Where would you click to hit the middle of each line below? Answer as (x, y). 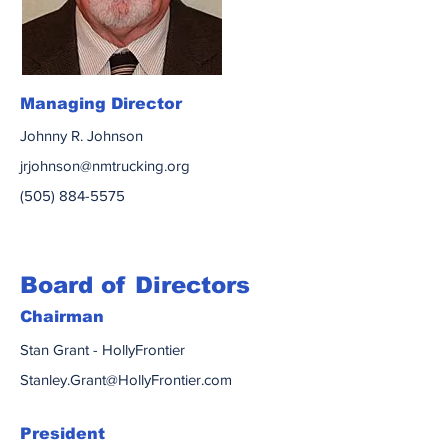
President (62, 433)
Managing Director (101, 103)
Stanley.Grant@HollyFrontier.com (126, 379)
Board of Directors (135, 285)
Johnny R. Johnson (81, 135)
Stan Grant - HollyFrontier (102, 349)
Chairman (62, 316)
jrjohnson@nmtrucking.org (105, 165)
